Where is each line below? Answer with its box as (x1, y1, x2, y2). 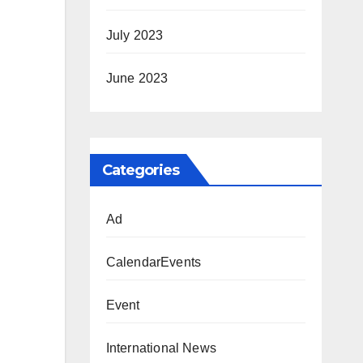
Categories (101, 161, 180, 180)
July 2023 (105, 28, 164, 43)
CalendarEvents (105, 255, 202, 270)
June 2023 (105, 71, 169, 86)
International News (105, 341, 217, 356)
